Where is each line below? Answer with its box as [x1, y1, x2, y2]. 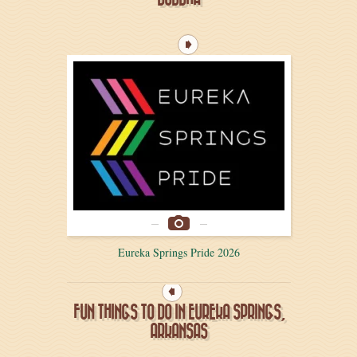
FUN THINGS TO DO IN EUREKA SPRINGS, [73, 303, 284, 321]
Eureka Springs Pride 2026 [118, 244, 240, 260]
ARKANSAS [150, 322, 207, 340]
